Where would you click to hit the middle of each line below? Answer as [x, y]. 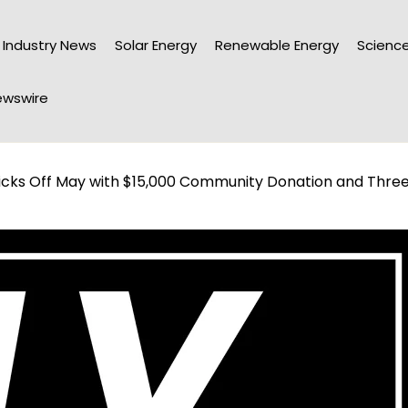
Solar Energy [156, 45]
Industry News [50, 45]
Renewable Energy [277, 45]
